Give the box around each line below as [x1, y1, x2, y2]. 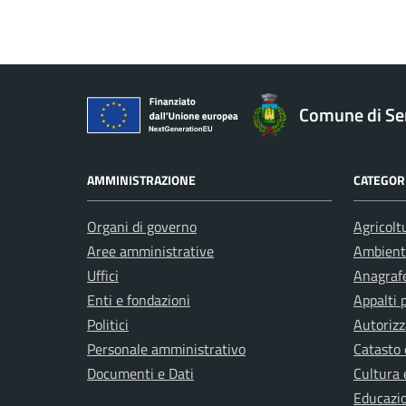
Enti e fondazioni [87, 289, 190, 311]
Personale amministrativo [87, 338, 246, 360]
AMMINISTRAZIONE [87, 170, 196, 189]
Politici [87, 314, 129, 335]
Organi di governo [87, 216, 197, 237]
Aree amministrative [87, 240, 214, 262]
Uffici [87, 265, 119, 286]
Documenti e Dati [87, 362, 194, 384]
